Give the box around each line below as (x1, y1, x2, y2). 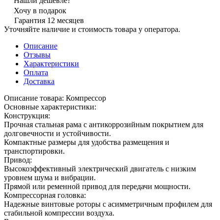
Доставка (24, 77, 55, 85)
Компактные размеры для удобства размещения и (4, 137, 169, 146)
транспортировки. (4, 146, 65, 155)
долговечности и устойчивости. (4, 129, 111, 137)
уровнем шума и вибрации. (4, 173, 96, 182)
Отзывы (24, 50, 51, 59)
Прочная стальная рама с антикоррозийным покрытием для (4, 120, 203, 129)
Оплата (24, 68, 48, 77)
